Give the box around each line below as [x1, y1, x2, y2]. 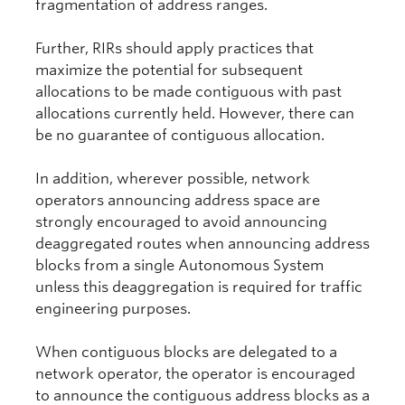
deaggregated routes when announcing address [35, 235, 370, 253]
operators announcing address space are [35, 192, 320, 210]
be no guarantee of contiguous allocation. [35, 127, 325, 145]
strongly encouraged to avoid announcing [35, 213, 327, 231]
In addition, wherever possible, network [35, 170, 310, 188]
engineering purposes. [35, 300, 191, 318]
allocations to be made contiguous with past [35, 83, 342, 101]
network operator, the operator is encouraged [35, 365, 355, 383]
